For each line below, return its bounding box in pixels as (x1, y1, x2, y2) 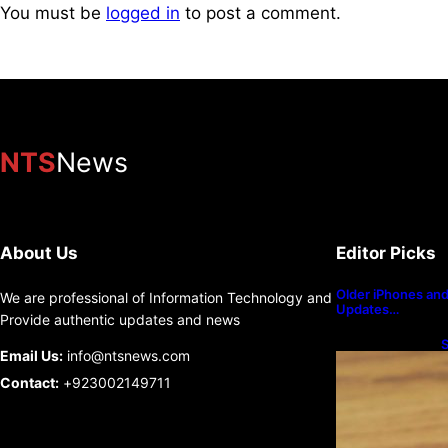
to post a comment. (180, 3, 341, 24)
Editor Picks (336, 242, 436, 263)
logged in (106, 3, 180, 24)
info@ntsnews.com (63, 346, 190, 364)
